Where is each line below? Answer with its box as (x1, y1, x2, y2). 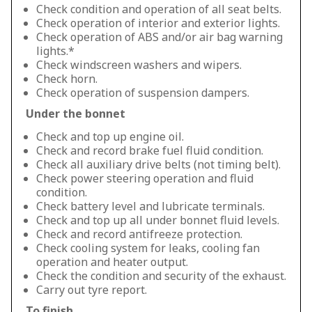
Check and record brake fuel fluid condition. (36, 143, 263, 158)
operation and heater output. (36, 254, 188, 270)
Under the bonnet (26, 106, 125, 121)
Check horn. (36, 71, 97, 86)
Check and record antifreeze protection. (36, 226, 242, 242)
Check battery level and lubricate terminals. (36, 198, 265, 214)
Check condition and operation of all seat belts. (36, 1, 281, 17)
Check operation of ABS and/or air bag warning (36, 29, 283, 45)
